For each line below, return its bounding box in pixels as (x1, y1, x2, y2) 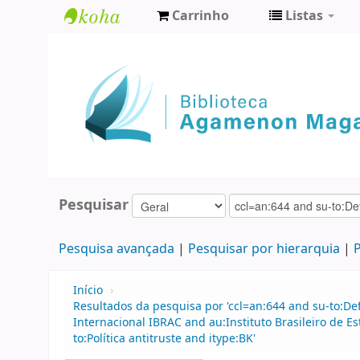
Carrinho (172, 6, 229, 26)
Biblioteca (64, 34, 144, 57)
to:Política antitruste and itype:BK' (73, 330, 256, 348)
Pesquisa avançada (58, 239, 174, 260)
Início (73, 282, 103, 300)
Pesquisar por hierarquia (187, 239, 340, 260)
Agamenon (64, 60, 152, 84)
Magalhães (64, 87, 152, 110)
